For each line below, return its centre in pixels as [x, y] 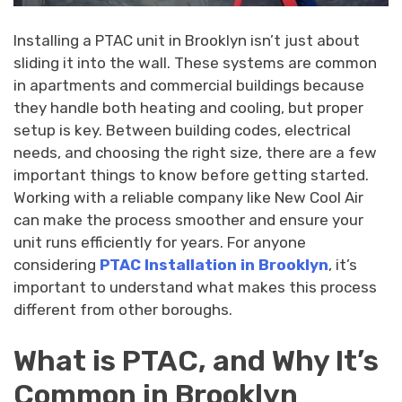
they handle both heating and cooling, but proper [188, 107]
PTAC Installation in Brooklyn [214, 264]
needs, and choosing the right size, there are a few [195, 152]
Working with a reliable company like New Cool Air [188, 197]
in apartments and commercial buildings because [189, 85]
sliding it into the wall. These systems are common [195, 62]
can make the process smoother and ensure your [188, 219]
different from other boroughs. [123, 309]
